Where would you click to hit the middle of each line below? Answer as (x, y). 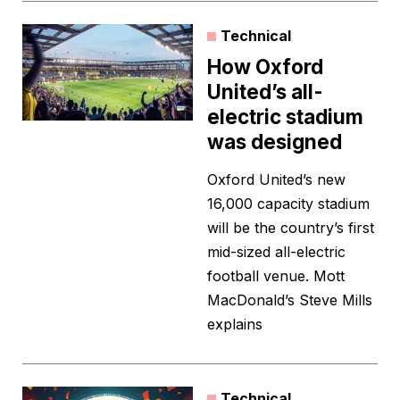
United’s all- (265, 92)
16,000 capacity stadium (288, 204)
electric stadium (285, 117)
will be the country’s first (291, 228)
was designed (275, 142)
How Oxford (265, 67)
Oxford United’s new (276, 180)
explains (235, 325)
